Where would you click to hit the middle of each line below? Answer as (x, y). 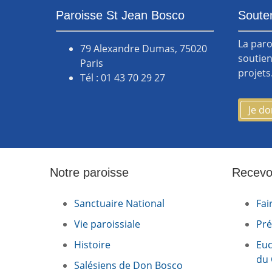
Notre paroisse (89, 173)
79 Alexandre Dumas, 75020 (144, 49)
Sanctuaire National (119, 204)
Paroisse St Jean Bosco (120, 15)
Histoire (92, 245)
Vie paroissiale (107, 224)
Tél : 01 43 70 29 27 (123, 78)
